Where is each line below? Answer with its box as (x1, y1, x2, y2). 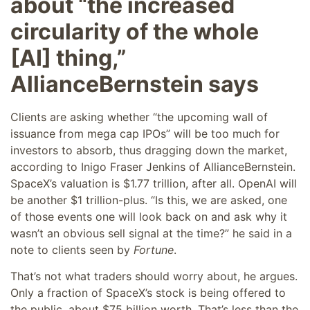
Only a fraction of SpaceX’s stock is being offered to (10, 286, 286, 300)
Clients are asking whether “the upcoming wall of (10, 110, 268, 125)
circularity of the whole (10, 18, 259, 46)
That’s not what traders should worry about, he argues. (10, 269, 298, 284)
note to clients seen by (10, 243, 134, 257)
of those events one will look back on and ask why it (10, 210, 287, 224)
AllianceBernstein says (10, 71, 259, 98)
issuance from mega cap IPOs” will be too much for (10, 127, 280, 141)
